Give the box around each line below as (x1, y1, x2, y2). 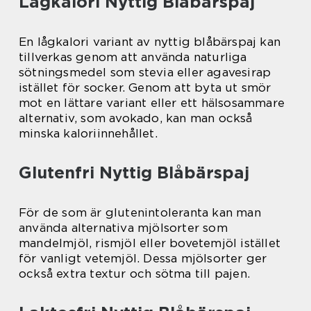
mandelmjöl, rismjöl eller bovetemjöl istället (19, 235, 281, 250)
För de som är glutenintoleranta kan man (19, 205, 261, 219)
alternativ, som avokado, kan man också (19, 110, 253, 125)
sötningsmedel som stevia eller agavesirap (19, 65, 271, 79)
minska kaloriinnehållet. (19, 126, 158, 140)
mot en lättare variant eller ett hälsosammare (19, 95, 285, 110)
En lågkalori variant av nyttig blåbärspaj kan (19, 34, 281, 49)
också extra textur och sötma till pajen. (19, 266, 251, 280)
